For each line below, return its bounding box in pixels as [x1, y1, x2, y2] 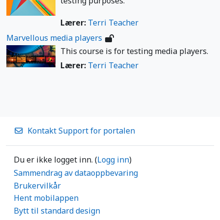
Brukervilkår [14, 180, 61, 191]
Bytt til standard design [14, 205, 100, 216]
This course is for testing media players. [60, 46, 208, 57]
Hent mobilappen [14, 192, 79, 204]
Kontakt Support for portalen [27, 125, 135, 137]
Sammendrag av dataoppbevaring [14, 167, 138, 179]
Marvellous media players [6, 32, 102, 44]
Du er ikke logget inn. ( [14, 154, 97, 165]
